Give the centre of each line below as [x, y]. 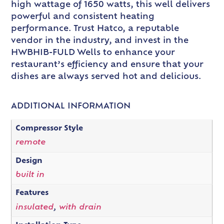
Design [29, 161]
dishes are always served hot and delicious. [106, 77]
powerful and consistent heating [83, 17]
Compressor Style [49, 129]
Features [32, 193]
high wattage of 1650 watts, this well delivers [111, 5]
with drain [80, 207]
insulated [34, 207]
